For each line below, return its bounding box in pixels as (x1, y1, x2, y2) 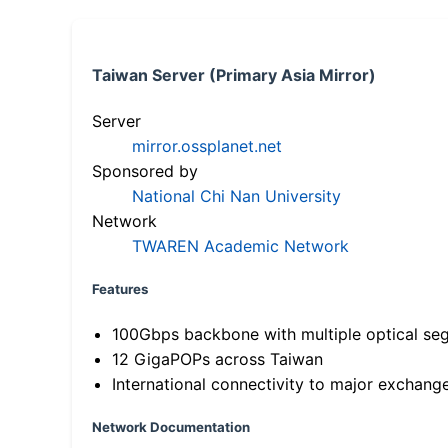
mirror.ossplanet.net (132, 136, 282, 157)
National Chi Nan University (132, 186, 341, 207)
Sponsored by (92, 161, 198, 182)
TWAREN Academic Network (132, 236, 349, 257)
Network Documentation (92, 419, 250, 436)
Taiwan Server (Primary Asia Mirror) (92, 64, 376, 85)
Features (92, 280, 148, 297)
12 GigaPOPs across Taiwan (112, 349, 323, 370)
